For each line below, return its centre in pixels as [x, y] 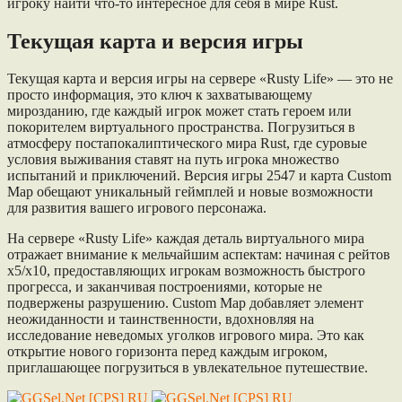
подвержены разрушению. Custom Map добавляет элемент [185, 303]
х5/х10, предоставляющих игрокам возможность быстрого [186, 271]
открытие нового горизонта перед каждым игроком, [167, 352]
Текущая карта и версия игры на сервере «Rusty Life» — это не [200, 79]
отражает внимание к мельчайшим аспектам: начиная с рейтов [199, 255]
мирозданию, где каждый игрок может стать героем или [179, 111]
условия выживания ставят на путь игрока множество [173, 160]
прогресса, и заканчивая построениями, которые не [165, 287]
